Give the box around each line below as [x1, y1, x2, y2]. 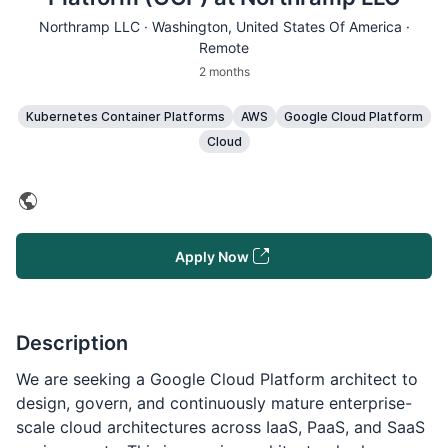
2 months [198, 64, 250, 79]
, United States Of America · [227, 18, 410, 35]
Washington [151, 18, 228, 35]
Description [16, 331, 128, 355]
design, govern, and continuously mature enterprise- [16, 393, 412, 413]
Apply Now [175, 247, 249, 265]
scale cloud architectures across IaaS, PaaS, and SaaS [16, 417, 425, 437]
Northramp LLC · [38, 18, 152, 35]
